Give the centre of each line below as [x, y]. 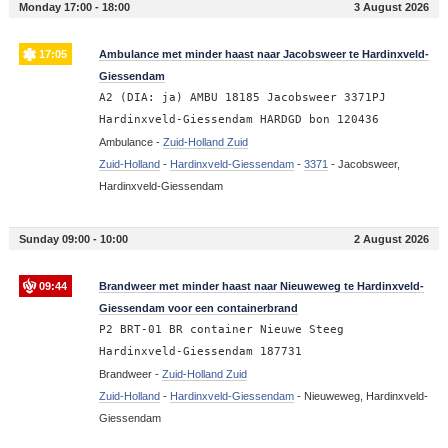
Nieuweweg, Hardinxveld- [365, 395]
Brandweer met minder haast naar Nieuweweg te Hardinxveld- [261, 285]
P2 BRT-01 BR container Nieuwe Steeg [221, 329]
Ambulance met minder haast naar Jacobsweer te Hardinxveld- [263, 53]
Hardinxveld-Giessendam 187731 [200, 351]
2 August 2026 [392, 238]
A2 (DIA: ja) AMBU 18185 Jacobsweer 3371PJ [242, 97]
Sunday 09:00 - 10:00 [73, 238]
